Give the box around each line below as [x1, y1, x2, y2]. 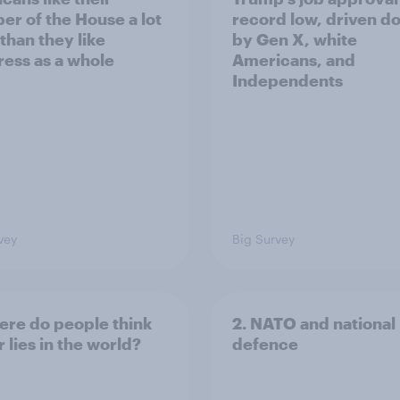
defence [232, 334, 298, 354]
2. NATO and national [232, 313, 396, 333]
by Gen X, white [232, 29, 357, 49]
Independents [232, 71, 343, 90]
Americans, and [232, 50, 355, 70]
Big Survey [232, 231, 295, 246]
